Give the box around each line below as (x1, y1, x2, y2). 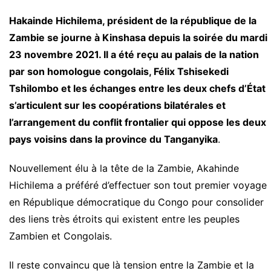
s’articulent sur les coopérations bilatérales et (9, 99, 226, 112)
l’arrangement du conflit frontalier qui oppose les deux (9, 116, 266, 129)
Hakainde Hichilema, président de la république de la (9, 15, 256, 27)
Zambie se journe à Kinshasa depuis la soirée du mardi (9, 31, 267, 44)
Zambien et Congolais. (9, 230, 112, 243)
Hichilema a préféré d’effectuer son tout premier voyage (9, 179, 267, 192)
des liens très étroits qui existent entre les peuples (9, 213, 240, 226)
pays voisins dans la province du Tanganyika (9, 133, 218, 146)
